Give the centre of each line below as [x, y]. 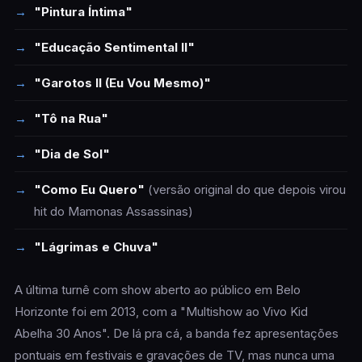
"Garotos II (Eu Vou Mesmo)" [122, 83]
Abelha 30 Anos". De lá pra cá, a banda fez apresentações [176, 333]
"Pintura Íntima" [83, 12]
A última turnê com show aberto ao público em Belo [157, 290]
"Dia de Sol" [72, 154]
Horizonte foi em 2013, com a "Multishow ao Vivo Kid [161, 311]
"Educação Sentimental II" [114, 47]
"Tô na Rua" [71, 118]
